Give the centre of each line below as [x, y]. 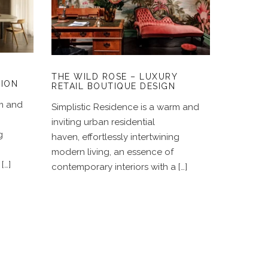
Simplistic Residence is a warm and [125, 107]
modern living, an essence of [112, 152]
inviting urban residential [103, 122]
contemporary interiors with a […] [119, 167]
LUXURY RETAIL [131, 17]
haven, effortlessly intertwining [115, 137]
